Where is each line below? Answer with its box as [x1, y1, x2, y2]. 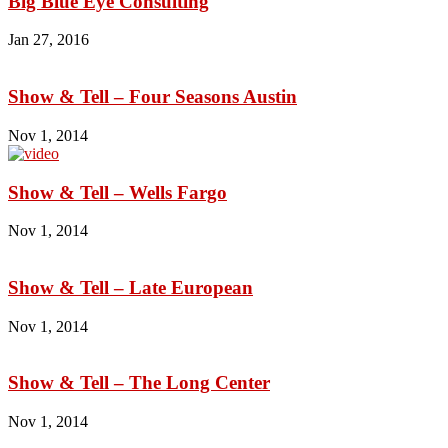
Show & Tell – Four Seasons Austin [8, 86, 297, 108]
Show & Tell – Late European [8, 276, 253, 298]
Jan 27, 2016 [8, 31, 89, 49]
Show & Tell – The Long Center [8, 372, 270, 394]
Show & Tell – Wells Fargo [8, 181, 227, 203]
